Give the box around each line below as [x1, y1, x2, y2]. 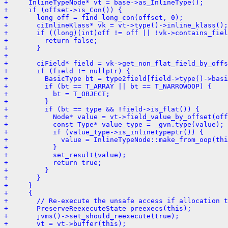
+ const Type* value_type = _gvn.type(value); [4, 120, 224, 128]
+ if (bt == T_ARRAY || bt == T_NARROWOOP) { [4, 82, 212, 90]
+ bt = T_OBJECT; [4, 90, 110, 98]
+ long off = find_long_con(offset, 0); [4, 13, 183, 21]
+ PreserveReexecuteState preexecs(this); [4, 204, 191, 212]
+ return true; [4, 158, 102, 166]
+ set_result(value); [4, 151, 126, 159]
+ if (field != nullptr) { [4, 67, 130, 75]
